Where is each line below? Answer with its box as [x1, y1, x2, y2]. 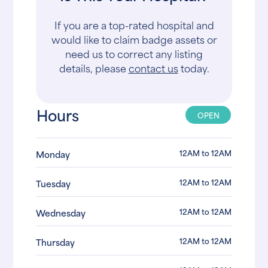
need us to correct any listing [65, 45, 203, 62]
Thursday [36, 235, 75, 249]
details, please [59, 60, 129, 76]
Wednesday [36, 206, 86, 220]
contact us [128, 60, 178, 76]
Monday [36, 147, 71, 162]
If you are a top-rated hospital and [54, 17, 214, 33]
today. [178, 60, 209, 76]
